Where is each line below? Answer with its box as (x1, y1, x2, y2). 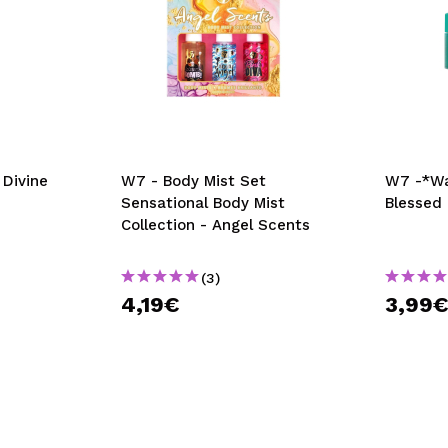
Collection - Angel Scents (120, 216, 310, 234)
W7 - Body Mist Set (120, 172, 266, 190)
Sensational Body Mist (120, 194, 285, 212)
